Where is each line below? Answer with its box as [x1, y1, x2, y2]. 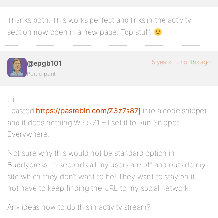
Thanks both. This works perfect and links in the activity [7, 16, 191, 25]
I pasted [7, 106, 36, 115]
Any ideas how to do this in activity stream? [7, 202, 150, 212]
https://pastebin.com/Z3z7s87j [36, 106, 141, 115]
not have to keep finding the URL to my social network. [7, 183, 190, 193]
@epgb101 [27, 59, 62, 67]
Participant [27, 70, 56, 77]
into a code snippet [141, 106, 207, 115]
